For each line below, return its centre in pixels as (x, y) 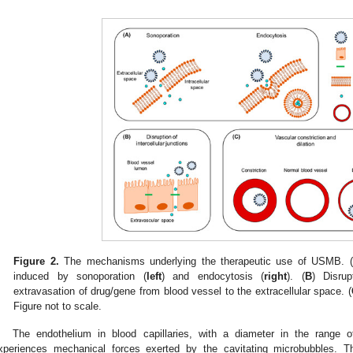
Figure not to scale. (58, 306)
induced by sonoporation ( (80, 276)
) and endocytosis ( (213, 276)
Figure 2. (36, 261)
